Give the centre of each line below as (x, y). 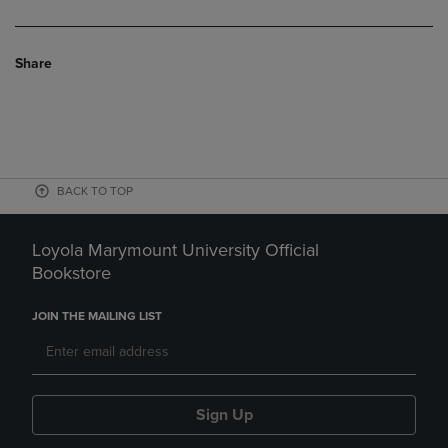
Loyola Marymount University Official (175, 250)
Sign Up (224, 415)
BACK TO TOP (95, 190)
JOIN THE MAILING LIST (97, 316)
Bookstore (71, 273)
